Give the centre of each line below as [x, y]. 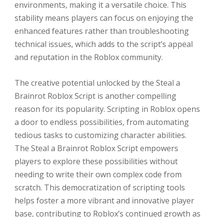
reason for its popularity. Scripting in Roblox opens [107, 109]
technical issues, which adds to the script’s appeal [104, 44]
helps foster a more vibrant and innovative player [104, 200]
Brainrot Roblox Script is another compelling [95, 96]
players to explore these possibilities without [96, 161]
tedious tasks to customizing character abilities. [101, 135]
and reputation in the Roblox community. [89, 57]
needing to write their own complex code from [98, 174]
